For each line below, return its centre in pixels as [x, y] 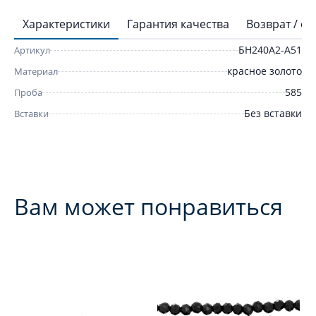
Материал [36, 71]
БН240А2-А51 [270, 50]
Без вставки [273, 113]
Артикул [32, 50]
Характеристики [66, 24]
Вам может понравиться [148, 206]
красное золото [265, 71]
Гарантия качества [178, 24]
